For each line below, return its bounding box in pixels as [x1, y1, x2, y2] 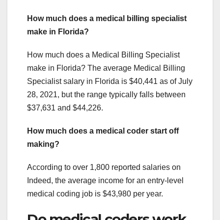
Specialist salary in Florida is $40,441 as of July [27, 77, 192, 86]
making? [27, 140, 59, 149]
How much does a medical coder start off [27, 127, 179, 136]
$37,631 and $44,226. [27, 104, 103, 112]
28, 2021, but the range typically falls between [27, 90, 186, 99]
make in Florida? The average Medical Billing [27, 64, 185, 73]
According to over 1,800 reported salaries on [27, 163, 181, 172]
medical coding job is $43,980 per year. [27, 190, 163, 198]
